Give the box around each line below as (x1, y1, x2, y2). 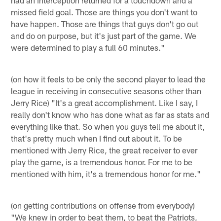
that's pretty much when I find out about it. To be (11, 133, 183, 143)
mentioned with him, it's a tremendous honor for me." (11, 168, 201, 179)
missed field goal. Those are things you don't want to (11, 6, 198, 17)
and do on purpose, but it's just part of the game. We (11, 30, 197, 40)
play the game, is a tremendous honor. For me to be (11, 156, 193, 167)
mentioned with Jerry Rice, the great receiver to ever (11, 145, 198, 155)
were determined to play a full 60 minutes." (11, 42, 165, 52)
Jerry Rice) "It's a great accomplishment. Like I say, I (11, 97, 198, 108)
